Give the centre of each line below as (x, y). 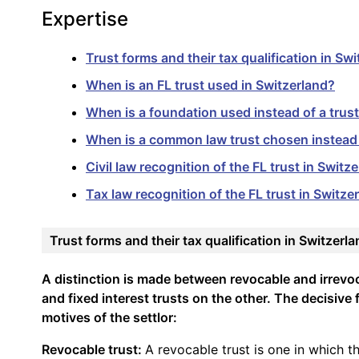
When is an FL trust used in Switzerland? (210, 85)
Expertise (85, 18)
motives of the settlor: (109, 317)
